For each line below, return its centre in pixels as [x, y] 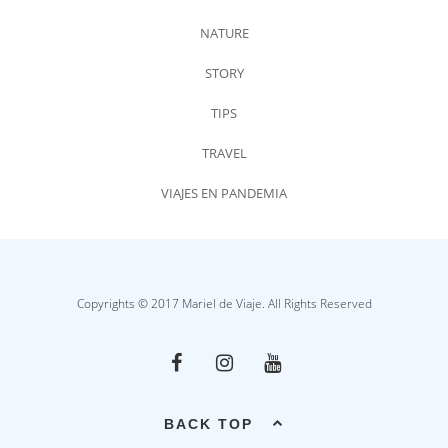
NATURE [224, 33]
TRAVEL [224, 153]
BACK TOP [208, 424]
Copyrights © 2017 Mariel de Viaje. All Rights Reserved [224, 304]
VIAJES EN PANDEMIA [224, 193]
